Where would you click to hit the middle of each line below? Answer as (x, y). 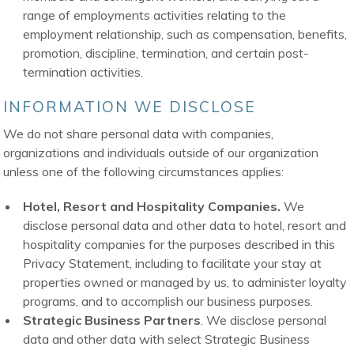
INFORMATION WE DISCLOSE (130, 107)
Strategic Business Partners (112, 320)
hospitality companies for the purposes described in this (179, 245)
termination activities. (83, 72)
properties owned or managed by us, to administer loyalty (185, 282)
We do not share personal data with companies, (139, 134)
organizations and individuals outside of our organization (161, 153)
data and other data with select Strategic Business (167, 339)
